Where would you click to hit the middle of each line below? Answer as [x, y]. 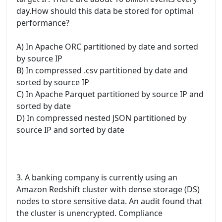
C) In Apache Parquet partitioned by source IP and [110, 94]
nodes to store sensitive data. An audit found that [109, 201]
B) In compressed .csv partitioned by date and [102, 70]
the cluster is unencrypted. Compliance [89, 213]
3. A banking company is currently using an [97, 177]
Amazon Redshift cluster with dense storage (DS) [108, 189]
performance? [43, 23]
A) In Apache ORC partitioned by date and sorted [107, 47]
